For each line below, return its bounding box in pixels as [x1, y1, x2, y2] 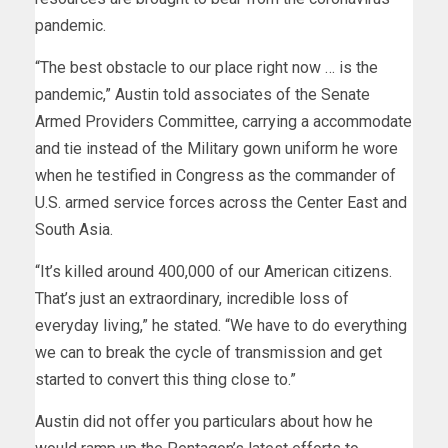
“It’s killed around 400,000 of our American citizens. [35, 261, 392, 281]
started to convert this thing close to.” [35, 369, 300, 389]
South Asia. [35, 219, 113, 239]
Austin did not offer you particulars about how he [35, 411, 373, 431]
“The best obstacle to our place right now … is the [35, 57, 378, 77]
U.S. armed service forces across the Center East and [35, 192, 407, 212]
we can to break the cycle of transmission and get [35, 342, 382, 362]
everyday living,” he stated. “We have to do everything [35, 315, 407, 335]
